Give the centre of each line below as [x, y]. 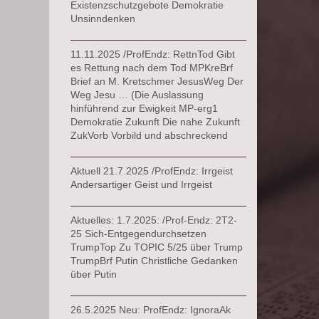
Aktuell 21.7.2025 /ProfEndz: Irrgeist [151, 171]
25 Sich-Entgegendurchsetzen [138, 233]
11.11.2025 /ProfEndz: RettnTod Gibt [152, 54]
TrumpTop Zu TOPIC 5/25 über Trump [156, 247]
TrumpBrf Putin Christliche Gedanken [154, 260]
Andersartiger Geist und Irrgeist [141, 184]
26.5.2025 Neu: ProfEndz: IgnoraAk [150, 309]
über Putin [93, 274]
